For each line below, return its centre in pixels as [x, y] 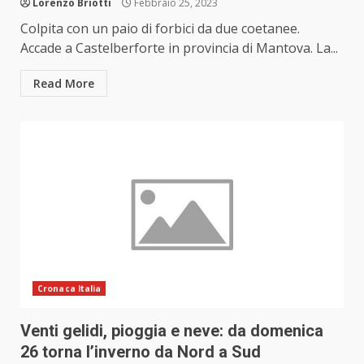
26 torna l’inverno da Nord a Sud [141, 352]
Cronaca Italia [69, 289]
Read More [64, 84]
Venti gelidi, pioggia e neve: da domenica [172, 331]
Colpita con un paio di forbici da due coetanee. [160, 29]
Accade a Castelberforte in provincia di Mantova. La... [179, 48]
